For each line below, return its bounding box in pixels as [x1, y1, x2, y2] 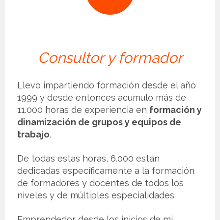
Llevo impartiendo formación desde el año [17, 80, 196, 90]
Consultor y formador [37, 49, 183, 66]
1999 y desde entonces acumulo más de [17, 92, 186, 103]
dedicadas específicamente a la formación [17, 165, 194, 176]
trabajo [17, 129, 50, 139]
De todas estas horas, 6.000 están [17, 153, 160, 164]
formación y [149, 104, 202, 115]
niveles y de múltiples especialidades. [17, 190, 176, 200]
